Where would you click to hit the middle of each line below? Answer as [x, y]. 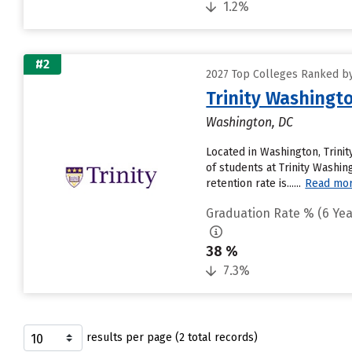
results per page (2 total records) [172, 337]
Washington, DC [250, 122]
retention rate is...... [254, 183]
